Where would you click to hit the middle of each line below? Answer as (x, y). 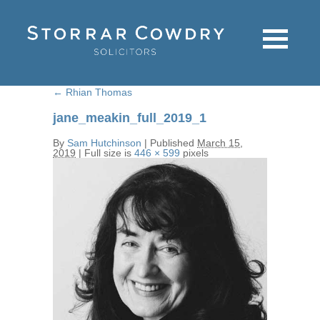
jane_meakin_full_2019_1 (130, 117)
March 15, (220, 142)
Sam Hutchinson (104, 142)
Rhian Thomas (97, 92)
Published (172, 142)
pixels (194, 152)
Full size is (108, 152)
